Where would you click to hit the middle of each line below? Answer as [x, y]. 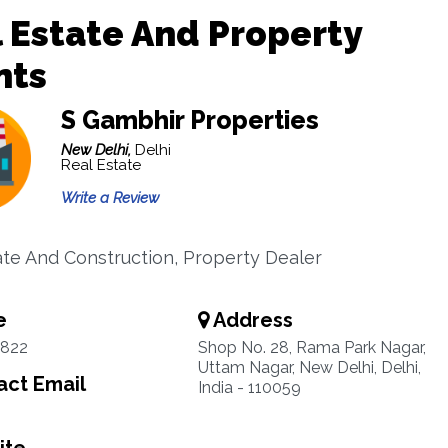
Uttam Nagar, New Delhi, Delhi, [309, 367]
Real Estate [100, 165]
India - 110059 [249, 387]
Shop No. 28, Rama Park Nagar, [311, 347]
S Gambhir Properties [189, 120]
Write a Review [109, 198]
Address [250, 320]
